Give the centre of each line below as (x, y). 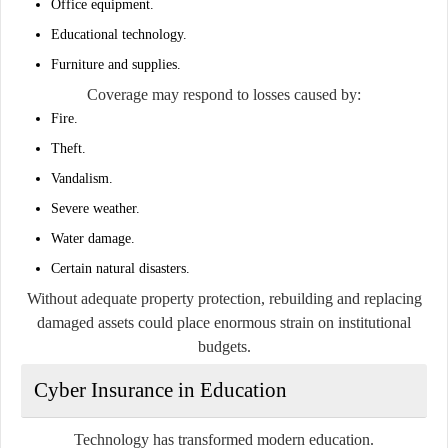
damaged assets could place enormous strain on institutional (224, 322)
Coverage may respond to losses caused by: (224, 94)
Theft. (68, 148)
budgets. (224, 346)
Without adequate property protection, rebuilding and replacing (224, 298)
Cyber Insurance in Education (160, 389)
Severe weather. (95, 208)
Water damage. (93, 238)
